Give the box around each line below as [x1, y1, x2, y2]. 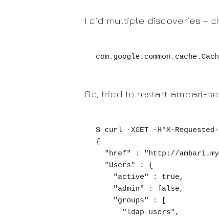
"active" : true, [96, 173, 113, 181]
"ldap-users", [96, 208, 122, 217]
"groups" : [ [96, 197, 113, 205]
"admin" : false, [96, 185, 113, 193]
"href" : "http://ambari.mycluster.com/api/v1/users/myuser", [96, 150, 105, 158]
